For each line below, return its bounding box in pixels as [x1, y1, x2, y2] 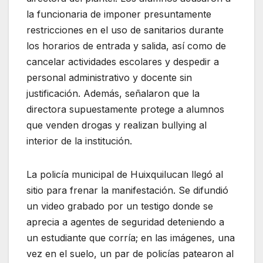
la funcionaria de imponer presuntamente [26, 8, 211, 20]
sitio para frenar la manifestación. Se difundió [26, 184, 228, 196]
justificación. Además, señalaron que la [26, 87, 200, 99]
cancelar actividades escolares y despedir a [26, 55, 219, 68]
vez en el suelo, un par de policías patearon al [26, 247, 234, 259]
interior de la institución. [26, 134, 132, 147]
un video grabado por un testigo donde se [26, 200, 213, 212]
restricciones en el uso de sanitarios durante [26, 23, 224, 36]
